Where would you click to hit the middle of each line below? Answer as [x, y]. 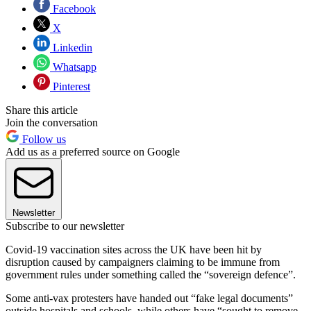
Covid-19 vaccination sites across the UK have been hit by [134, 249]
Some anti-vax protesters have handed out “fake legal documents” [149, 298]
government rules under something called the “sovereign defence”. [151, 274]
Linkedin [71, 47]
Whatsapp [73, 67]
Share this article [42, 110]
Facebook [73, 8]
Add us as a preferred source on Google [93, 151]
